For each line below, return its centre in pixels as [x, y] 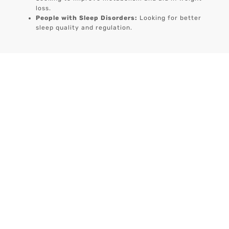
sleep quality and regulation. [84, 28]
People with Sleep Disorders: [88, 18]
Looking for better [171, 18]
